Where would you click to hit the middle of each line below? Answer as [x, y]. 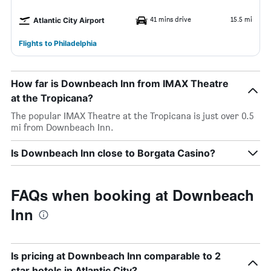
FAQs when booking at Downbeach [132, 195]
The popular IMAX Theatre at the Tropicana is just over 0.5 [132, 116]
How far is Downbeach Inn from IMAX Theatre [120, 83]
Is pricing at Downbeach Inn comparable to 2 [116, 256]
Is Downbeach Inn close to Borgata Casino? [113, 153]
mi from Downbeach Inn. [62, 127]
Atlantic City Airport [69, 20]
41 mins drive [171, 19]
